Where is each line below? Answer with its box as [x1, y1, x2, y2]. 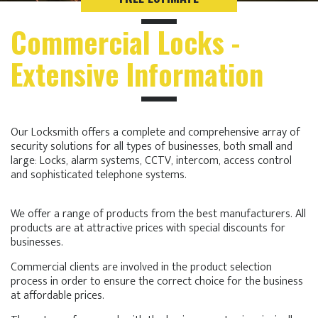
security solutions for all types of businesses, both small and [11, 137, 292, 156]
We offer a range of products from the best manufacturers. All [11, 204, 306, 224]
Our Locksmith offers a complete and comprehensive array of [11, 123, 300, 142]
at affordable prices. [11, 286, 104, 305]
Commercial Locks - [11, 21, 240, 63]
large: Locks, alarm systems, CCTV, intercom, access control [11, 151, 292, 170]
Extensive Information [11, 53, 263, 95]
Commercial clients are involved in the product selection [11, 258, 272, 277]
